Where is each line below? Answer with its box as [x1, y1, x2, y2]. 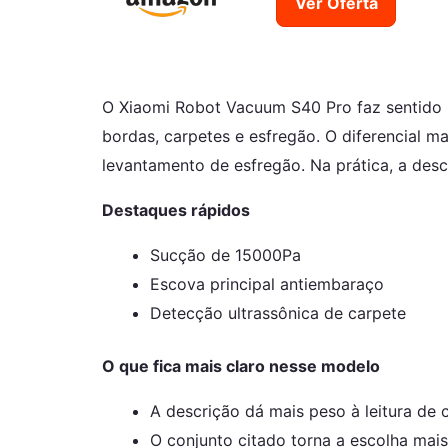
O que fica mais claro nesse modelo [102, 355, 380, 376]
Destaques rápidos [102, 199, 250, 220]
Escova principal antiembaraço [150, 273, 384, 294]
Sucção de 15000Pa [150, 244, 301, 265]
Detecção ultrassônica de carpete [150, 302, 406, 323]
